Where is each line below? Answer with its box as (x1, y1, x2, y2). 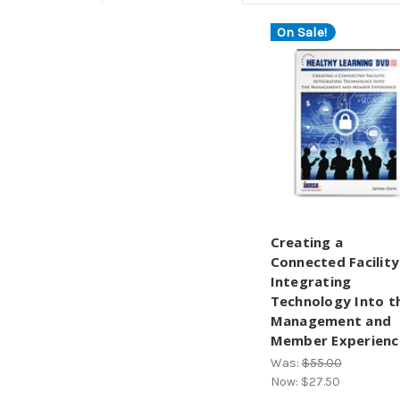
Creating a (270, 232, 343, 251)
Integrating (270, 271, 352, 290)
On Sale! (276, 23, 327, 40)
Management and (270, 311, 391, 329)
